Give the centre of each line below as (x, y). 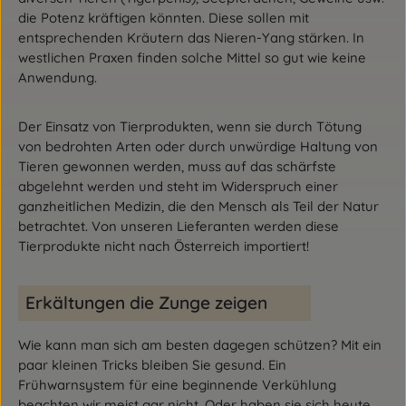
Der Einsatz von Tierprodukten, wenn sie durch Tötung (190, 126)
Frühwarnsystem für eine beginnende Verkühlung (177, 385)
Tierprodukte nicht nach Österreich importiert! (164, 246)
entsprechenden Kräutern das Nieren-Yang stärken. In (191, 38)
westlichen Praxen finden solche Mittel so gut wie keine (192, 58)
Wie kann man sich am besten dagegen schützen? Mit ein (200, 345)
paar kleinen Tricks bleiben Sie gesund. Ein (152, 365)
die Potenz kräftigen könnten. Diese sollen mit (164, 18)
